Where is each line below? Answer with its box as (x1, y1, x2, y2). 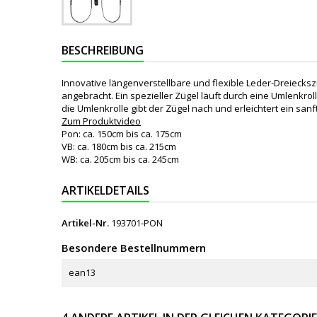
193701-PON (111, 217, 163, 229)
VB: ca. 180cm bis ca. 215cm (62, 140, 176, 153)
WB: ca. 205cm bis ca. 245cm (62, 153, 179, 166)
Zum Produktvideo (62, 115, 141, 127)
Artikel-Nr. (62, 217, 109, 229)
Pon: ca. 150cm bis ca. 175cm (62, 127, 182, 140)
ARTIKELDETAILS (62, 183, 149, 198)
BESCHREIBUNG (62, 42, 144, 58)
